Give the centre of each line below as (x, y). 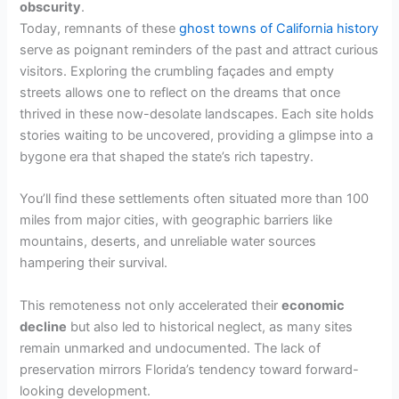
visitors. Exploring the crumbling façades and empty (177, 71)
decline (44, 326)
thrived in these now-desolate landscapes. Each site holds (197, 114)
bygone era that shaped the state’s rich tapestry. (167, 156)
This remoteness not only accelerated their (151, 305)
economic (313, 305)
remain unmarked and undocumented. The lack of (171, 348)
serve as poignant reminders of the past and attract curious (199, 49)
